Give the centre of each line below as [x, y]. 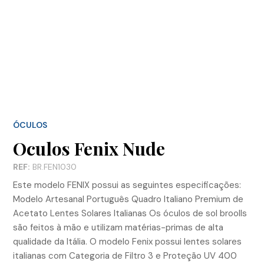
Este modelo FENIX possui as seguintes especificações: [127, 185]
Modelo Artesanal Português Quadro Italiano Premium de [128, 199]
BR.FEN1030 [53, 166]
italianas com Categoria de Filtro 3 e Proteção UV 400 [125, 255]
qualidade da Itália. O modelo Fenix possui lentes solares [127, 241]
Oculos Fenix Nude [89, 148]
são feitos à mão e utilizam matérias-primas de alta [118, 227]
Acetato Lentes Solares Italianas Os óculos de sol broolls [130, 213]
